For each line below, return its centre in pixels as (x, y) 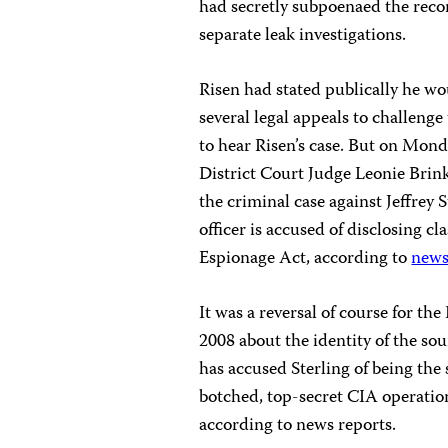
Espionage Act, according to (305, 259)
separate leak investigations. (303, 36)
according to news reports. (298, 426)
